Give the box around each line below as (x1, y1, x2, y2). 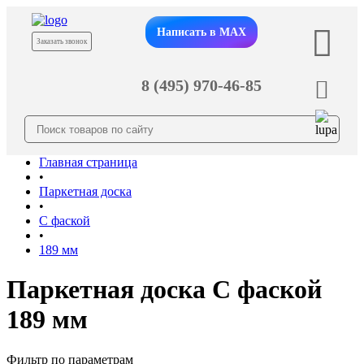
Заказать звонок (36, 37, 87, 45)
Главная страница (39, 155, 137, 169)
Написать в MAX (156, 25, 246, 38)
